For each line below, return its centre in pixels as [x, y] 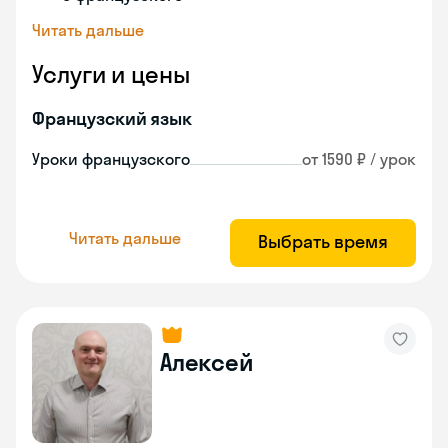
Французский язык [112, 118]
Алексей [207, 362]
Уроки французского [111, 159]
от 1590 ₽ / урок [359, 159]
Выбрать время [323, 241]
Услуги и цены [111, 74]
